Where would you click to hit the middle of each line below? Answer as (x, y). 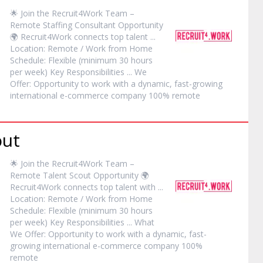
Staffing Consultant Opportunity (102, 25)
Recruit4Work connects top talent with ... (87, 187)
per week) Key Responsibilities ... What (82, 222)
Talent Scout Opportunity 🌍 (95, 175)
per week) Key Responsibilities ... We (79, 72)
